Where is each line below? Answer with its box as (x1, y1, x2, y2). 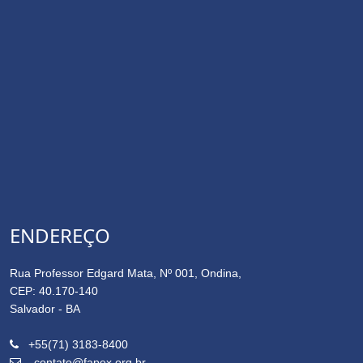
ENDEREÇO (10, 222, 110, 250)
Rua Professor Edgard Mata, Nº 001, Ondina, (10, 267, 241, 280)
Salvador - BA (10, 302, 80, 316)
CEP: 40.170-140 (10, 284, 98, 298)
